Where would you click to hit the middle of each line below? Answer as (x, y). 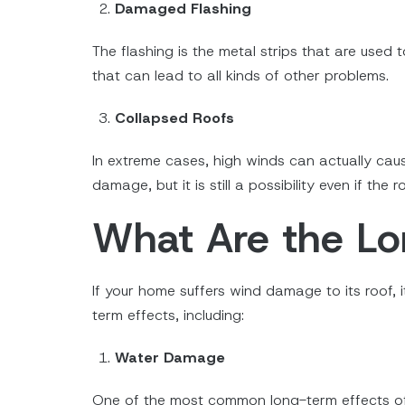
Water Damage (170, 358)
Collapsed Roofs (174, 118)
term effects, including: (168, 316)
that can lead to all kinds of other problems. (240, 76)
